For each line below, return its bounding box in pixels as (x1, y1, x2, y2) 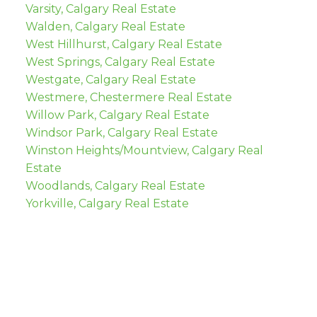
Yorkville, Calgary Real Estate (25, 197, 189, 211)
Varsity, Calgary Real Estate (25, 2, 176, 16)
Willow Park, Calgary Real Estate (25, 108, 209, 122)
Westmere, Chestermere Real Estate (25, 91, 232, 105)
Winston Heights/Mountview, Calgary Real (25, 144, 263, 158)
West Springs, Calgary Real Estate (25, 55, 215, 69)
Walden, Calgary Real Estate (25, 20, 185, 34)
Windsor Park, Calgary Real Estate (25, 126, 218, 140)
